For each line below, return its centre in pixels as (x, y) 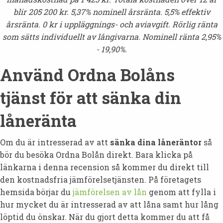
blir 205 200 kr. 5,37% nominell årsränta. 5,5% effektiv (111, 11)
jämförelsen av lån (110, 192)
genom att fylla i (181, 192)
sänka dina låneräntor (156, 142)
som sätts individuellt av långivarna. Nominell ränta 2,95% (111, 36)
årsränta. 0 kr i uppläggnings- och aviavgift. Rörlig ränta (111, 24)
